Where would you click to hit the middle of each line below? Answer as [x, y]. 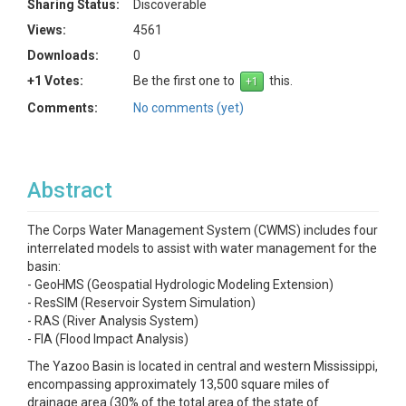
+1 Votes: [55, 81]
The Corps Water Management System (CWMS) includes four [203, 230]
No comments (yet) [188, 108]
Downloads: [63, 55]
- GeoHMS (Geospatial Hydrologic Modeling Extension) [180, 285]
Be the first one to [187, 81]
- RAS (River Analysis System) [113, 321]
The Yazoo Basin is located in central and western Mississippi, [203, 366]
